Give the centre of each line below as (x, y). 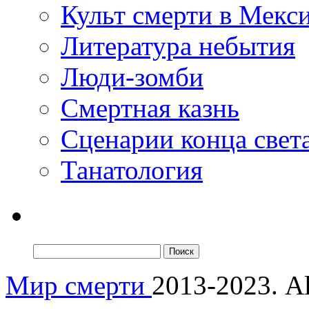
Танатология (132, 170)
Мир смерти (79, 285)
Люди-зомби (132, 77)
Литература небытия (178, 46)
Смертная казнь (150, 108)
